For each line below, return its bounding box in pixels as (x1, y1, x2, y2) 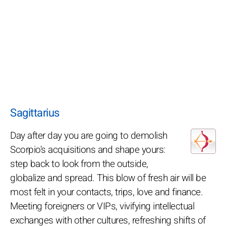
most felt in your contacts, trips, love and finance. (10, 185, 203, 199)
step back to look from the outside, (10, 156, 148, 171)
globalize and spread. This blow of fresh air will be (10, 171, 206, 185)
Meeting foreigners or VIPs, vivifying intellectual (10, 199, 194, 213)
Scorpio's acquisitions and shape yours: (10, 142, 165, 157)
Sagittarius (10, 104, 60, 121)
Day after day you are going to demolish (10, 128, 167, 143)
